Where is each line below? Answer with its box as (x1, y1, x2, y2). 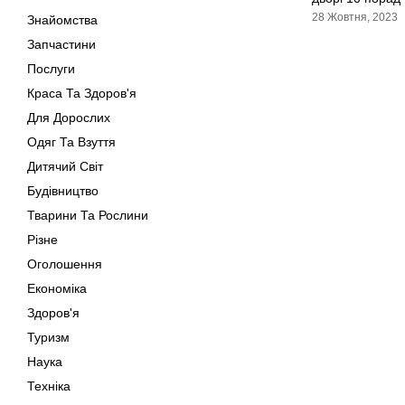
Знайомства (27, 13, 98, 27)
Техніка (27, 379, 71, 393)
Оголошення (27, 257, 102, 271)
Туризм (27, 330, 70, 344)
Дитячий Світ (27, 159, 103, 174)
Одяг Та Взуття (27, 135, 116, 149)
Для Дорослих (27, 110, 110, 125)
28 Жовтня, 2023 (312, 11, 398, 24)
